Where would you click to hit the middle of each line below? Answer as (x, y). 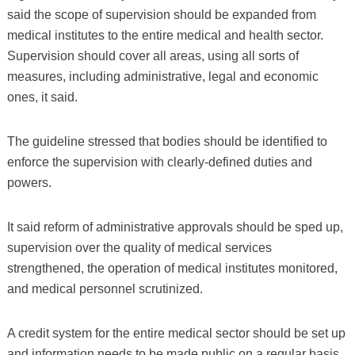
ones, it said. (42, 97)
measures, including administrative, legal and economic (162, 76)
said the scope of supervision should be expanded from (161, 14)
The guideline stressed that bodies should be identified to (167, 141)
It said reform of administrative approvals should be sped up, (175, 227)
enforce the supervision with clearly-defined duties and (159, 162)
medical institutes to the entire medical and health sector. (165, 35)
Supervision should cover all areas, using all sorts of (153, 55)
